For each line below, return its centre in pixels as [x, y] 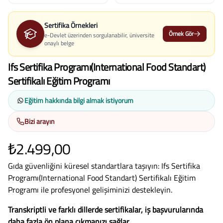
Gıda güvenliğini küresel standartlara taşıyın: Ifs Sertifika [104, 166]
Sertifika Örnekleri [71, 25]
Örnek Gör [181, 33]
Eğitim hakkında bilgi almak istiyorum [79, 100]
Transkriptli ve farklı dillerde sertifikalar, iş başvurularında [106, 209]
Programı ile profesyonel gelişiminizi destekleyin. [90, 189]
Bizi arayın [40, 121]
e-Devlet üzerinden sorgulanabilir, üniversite [99, 35]
